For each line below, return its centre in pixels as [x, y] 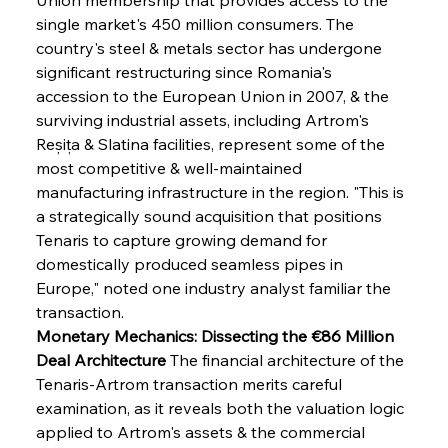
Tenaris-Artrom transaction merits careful [190, 383]
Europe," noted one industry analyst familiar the [215, 287]
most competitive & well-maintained [170, 167]
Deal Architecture [100, 359]
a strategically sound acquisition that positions [210, 215]
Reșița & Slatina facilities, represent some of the [212, 143]
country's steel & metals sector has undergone [210, 47]
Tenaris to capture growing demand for [183, 239]
